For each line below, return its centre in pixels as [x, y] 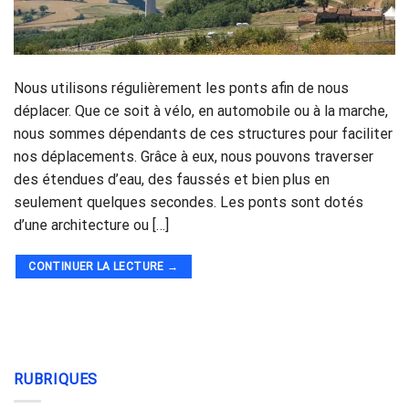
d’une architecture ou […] [91, 225]
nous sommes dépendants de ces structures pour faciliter [203, 133]
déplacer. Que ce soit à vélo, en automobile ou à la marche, [201, 110]
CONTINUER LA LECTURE [98, 266]
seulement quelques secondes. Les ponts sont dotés [189, 202]
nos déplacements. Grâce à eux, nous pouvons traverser [194, 156]
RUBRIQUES [56, 379]
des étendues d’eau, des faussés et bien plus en [172, 179]
